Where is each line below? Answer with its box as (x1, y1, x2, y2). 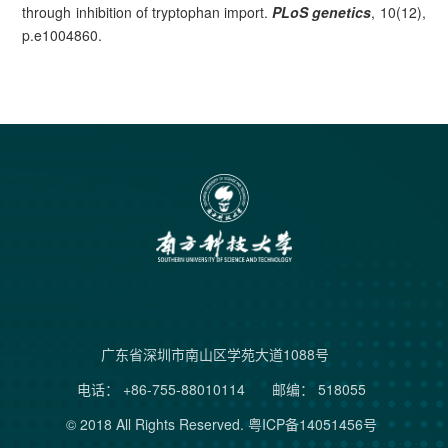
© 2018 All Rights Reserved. (66, 414, 248, 435)
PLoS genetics (268, 2, 372, 23)
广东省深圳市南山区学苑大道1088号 (100, 344, 343, 365)
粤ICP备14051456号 (248, 414, 377, 435)
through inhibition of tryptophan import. (22, 2, 269, 23)
